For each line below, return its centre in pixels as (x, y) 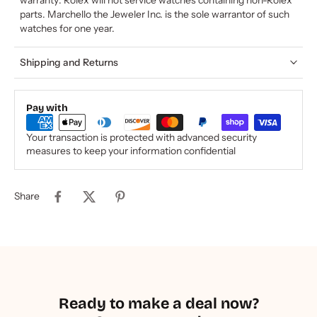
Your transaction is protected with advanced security (142, 137)
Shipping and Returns (69, 62)
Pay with (47, 108)
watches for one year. (67, 28)
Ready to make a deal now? (158, 303)
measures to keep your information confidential (131, 150)
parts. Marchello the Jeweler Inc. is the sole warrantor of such (155, 14)
